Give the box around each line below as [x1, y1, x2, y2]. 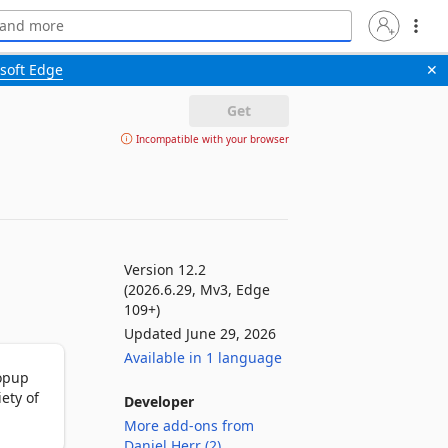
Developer [124, 392, 194, 411]
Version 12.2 [124, 260, 206, 279]
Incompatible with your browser [132, 132, 289, 146]
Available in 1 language [124, 348, 282, 367]
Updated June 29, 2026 [124, 324, 276, 343]
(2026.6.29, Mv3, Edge [124, 280, 270, 299]
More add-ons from [124, 416, 254, 435]
